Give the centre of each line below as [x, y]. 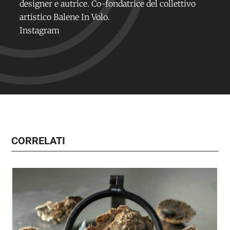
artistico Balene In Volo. [65, 17]
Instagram [40, 31]
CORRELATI [39, 141]
